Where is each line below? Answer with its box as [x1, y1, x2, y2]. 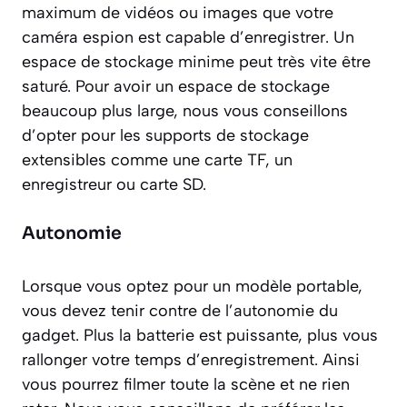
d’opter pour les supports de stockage [22, 124, 309, 145]
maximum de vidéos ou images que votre [22, 2, 333, 23]
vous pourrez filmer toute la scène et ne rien [22, 373, 350, 394]
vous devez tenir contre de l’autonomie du [22, 300, 338, 321]
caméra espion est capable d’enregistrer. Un [22, 26, 354, 47]
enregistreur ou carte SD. [22, 174, 206, 194]
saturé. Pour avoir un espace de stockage [22, 75, 330, 96]
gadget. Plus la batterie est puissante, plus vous [22, 324, 378, 345]
